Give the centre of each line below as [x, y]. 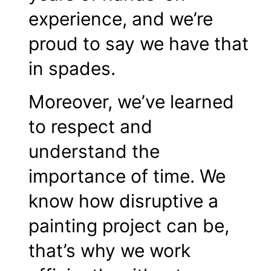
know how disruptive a [123, 201]
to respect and [90, 127]
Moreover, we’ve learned [131, 102]
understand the [94, 152]
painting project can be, [129, 226]
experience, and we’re [121, 18]
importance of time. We [127, 176]
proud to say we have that [139, 43]
